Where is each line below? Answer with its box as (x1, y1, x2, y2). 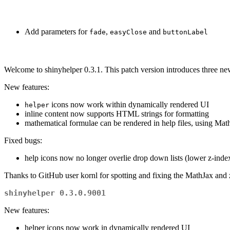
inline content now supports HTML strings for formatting (25, 109, 209, 119)
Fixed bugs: (4, 136, 42, 145)
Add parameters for (25, 27, 89, 36)
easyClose (110, 28, 147, 36)
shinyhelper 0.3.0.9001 (4, 188, 106, 198)
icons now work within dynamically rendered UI (49, 100, 209, 109)
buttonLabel (163, 28, 208, 36)
